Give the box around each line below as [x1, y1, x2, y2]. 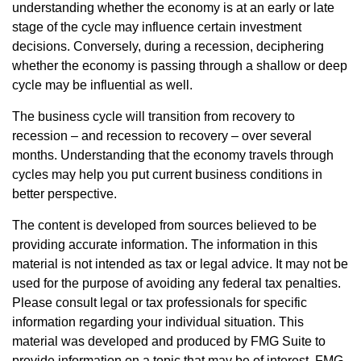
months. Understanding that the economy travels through [12, 148, 334, 163]
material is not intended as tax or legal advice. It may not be [12, 257, 348, 272]
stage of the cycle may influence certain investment [12, 20, 301, 35]
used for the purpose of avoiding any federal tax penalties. [12, 276, 341, 291]
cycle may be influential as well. [12, 78, 193, 93]
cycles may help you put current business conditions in [12, 168, 322, 182]
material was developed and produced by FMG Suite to [12, 334, 326, 349]
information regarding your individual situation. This [12, 315, 304, 330]
